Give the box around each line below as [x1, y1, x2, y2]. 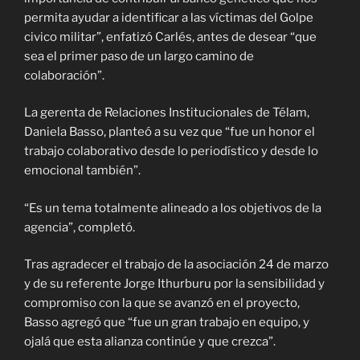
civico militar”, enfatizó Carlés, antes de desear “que [24, 29, 317, 44]
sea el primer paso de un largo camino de [24, 48, 254, 63]
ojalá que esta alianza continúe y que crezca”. [24, 334, 276, 350]
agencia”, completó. [24, 219, 135, 235]
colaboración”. [24, 67, 104, 83]
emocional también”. [24, 163, 141, 178]
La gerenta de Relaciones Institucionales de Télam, [24, 105, 309, 121]
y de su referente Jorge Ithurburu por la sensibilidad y [24, 276, 325, 292]
